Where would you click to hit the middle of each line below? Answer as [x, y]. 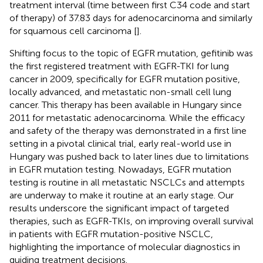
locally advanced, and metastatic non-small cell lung [120, 92]
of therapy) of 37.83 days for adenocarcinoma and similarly [131, 18]
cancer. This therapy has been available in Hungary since [126, 104]
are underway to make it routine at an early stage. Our [122, 195]
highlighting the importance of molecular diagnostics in [125, 247]
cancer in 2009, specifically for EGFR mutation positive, [125, 79]
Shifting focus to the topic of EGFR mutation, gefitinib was [131, 53]
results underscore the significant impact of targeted [119, 208]
